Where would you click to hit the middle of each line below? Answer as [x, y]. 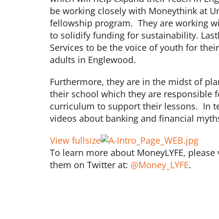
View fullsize [75, 140]
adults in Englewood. [93, 59]
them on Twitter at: [90, 164]
